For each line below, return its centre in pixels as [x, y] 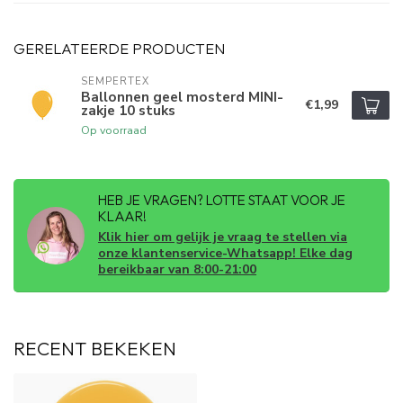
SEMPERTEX [115, 82]
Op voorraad [114, 130]
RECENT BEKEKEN [95, 349]
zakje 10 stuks [128, 111]
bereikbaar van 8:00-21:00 [177, 270]
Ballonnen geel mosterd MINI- [182, 97]
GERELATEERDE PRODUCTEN [119, 49]
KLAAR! [122, 217]
